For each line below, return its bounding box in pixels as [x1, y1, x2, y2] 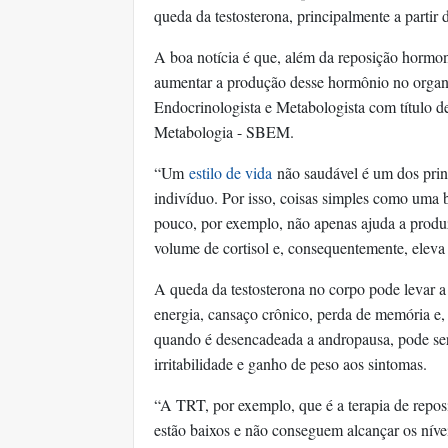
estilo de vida [189, 162, 272, 183]
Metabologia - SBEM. [154, 121, 294, 142]
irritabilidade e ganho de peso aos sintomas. [154, 353, 432, 374]
